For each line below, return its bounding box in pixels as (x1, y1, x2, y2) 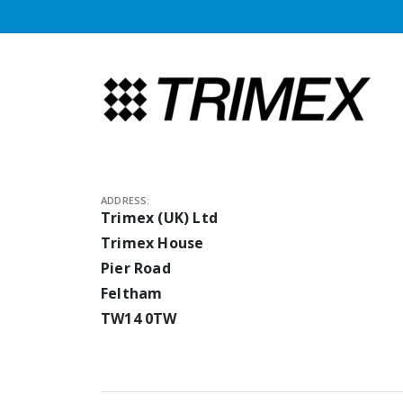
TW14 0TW (101, 308, 177, 328)
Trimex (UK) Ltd (101, 207, 218, 228)
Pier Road (101, 257, 171, 278)
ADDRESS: (101, 193, 150, 207)
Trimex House (101, 232, 204, 253)
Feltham (101, 282, 163, 303)
